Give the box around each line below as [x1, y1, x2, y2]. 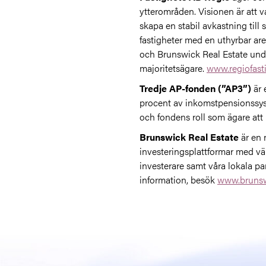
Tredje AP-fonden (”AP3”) [140, 81, 254, 95]
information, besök [140, 173, 217, 186]
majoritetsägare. [140, 61, 207, 75]
